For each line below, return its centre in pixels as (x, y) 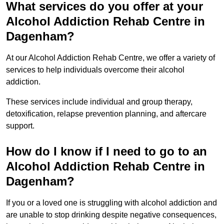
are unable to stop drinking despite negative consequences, (111, 214)
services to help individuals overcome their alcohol (95, 69)
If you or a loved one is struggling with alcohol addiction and (111, 202)
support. (20, 125)
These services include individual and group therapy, (99, 101)
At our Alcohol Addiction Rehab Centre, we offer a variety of (110, 57)
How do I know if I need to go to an (106, 151)
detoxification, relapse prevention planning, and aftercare (106, 113)
